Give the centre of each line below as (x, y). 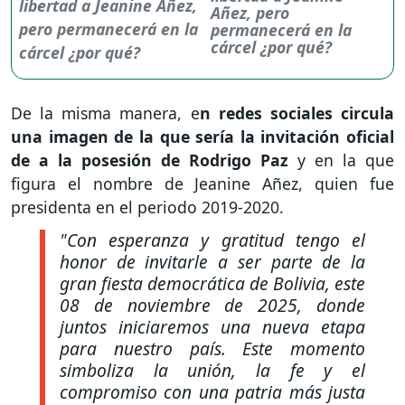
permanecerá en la (281, 29)
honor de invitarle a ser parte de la (212, 262)
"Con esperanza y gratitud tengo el (212, 240)
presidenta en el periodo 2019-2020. (147, 207)
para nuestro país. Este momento (212, 349)
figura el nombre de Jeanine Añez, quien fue (202, 183)
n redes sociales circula (297, 113)
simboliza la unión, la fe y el (212, 371)
